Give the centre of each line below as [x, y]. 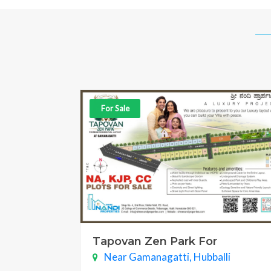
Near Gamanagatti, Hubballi [167, 257]
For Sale [115, 109]
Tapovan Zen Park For [155, 242]
